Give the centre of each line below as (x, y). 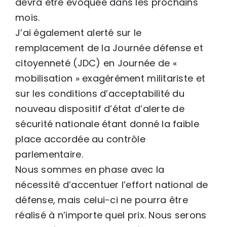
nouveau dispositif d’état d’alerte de (100, 108)
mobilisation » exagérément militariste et (110, 78)
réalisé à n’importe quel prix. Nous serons (111, 215)
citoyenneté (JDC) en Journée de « (96, 63)
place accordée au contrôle (81, 139)
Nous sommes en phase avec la (90, 169)
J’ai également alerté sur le (79, 32)
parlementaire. (49, 154)
